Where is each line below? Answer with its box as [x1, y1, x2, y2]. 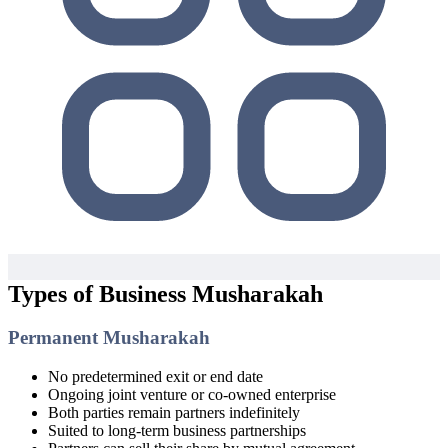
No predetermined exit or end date [48, 368, 263, 386]
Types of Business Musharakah [8, 280, 323, 307]
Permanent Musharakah [8, 327, 210, 349]
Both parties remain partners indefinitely [48, 404, 300, 422]
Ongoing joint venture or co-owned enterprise [48, 386, 336, 404]
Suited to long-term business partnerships [48, 422, 306, 440]
